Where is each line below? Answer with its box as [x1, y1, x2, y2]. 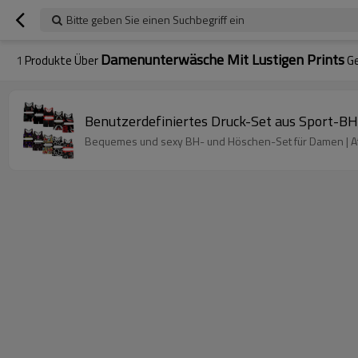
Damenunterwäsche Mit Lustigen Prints [101, 49, 344, 70]
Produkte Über [22, 51, 101, 70]
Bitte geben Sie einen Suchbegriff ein [66, 11, 245, 28]
